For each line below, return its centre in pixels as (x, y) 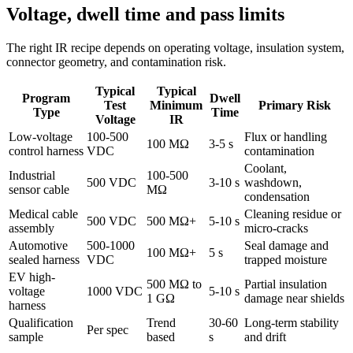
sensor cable (39, 189)
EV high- (32, 277)
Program (46, 98)
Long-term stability (292, 322)
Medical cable (43, 214)
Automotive (38, 245)
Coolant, (266, 168)
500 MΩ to (174, 284)
